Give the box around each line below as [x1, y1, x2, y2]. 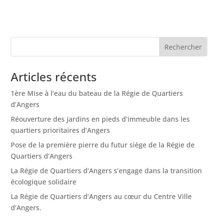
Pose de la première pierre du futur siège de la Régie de [11, 140, 195, 150]
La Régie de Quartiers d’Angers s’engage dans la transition [11, 166, 202, 176]
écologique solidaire [11, 177, 77, 187]
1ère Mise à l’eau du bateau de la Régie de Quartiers [11, 89, 183, 98]
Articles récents [11, 69, 97, 85]
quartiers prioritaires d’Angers [11, 126, 110, 135]
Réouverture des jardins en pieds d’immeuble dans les [11, 114, 190, 124]
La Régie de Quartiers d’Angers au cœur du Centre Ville [11, 192, 192, 201]
